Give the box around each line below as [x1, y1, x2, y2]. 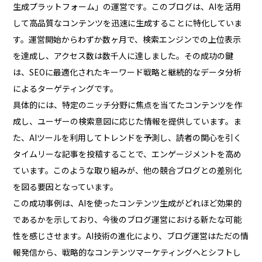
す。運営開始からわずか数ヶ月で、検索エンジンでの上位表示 [13, 33, 242, 46]
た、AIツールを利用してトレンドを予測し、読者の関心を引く [13, 132, 242, 144]
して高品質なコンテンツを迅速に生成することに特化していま [13, 17, 243, 29]
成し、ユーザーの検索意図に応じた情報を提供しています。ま [13, 115, 242, 127]
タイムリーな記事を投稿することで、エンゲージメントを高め [13, 148, 242, 160]
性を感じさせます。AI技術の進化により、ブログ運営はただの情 [13, 230, 249, 242]
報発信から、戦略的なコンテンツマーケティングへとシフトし [13, 246, 242, 258]
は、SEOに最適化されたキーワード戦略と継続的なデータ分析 [13, 66, 242, 78]
